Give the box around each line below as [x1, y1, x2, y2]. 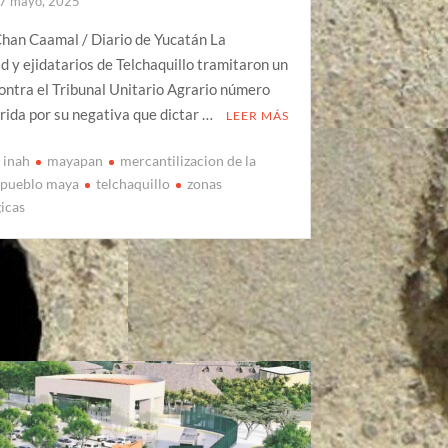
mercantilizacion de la [120, 152, 257, 170]
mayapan [47, 152, 104, 170]
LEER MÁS [226, 107, 290, 123]
